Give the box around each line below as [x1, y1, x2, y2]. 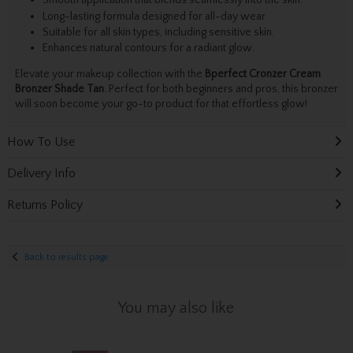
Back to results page [24, 251, 110, 262]
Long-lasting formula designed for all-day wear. [42, 9, 267, 23]
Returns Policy [6, 198, 83, 213]
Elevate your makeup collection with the [14, 67, 205, 80]
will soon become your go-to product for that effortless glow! [14, 97, 307, 110]
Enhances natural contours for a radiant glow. [42, 42, 255, 55]
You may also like [118, 299, 235, 317]
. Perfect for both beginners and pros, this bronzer [103, 82, 338, 95]
